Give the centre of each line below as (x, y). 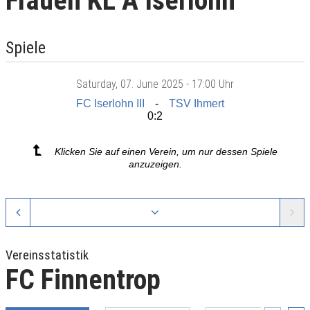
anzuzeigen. (155, 164)
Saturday (96, 84)
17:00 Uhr (213, 84)
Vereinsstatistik (47, 255)
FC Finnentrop (83, 280)
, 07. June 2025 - (154, 84)
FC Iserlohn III (110, 103)
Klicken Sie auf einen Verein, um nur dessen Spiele (166, 151)
